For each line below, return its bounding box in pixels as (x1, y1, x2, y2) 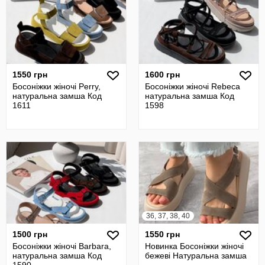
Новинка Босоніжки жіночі (145, 241, 244, 251)
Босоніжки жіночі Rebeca (145, 82, 240, 91)
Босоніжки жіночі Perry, (12, 82, 101, 91)
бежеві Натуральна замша (145, 251, 247, 260)
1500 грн (12, 230, 47, 239)
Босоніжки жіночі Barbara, (12, 241, 111, 251)
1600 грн (145, 70, 180, 79)
